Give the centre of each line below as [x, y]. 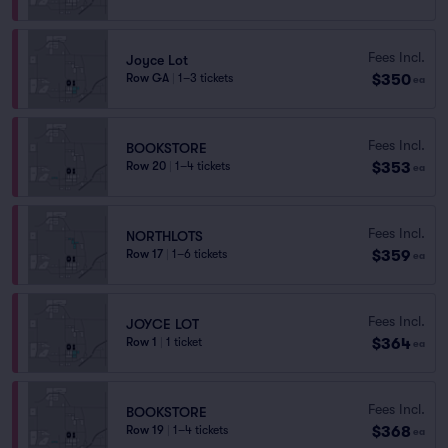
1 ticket [184, 342]
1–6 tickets [199, 254]
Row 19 [145, 430]
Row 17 [144, 254]
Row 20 [146, 166]
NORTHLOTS [164, 236]
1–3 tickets [205, 78]
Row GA [147, 78]
